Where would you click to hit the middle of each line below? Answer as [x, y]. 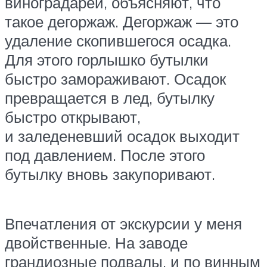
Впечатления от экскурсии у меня [123, 224]
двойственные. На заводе [96, 243]
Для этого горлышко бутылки [107, 59]
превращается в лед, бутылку [110, 97]
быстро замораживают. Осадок [115, 78]
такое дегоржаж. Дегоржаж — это [122, 21]
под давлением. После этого [105, 155]
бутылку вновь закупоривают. [110, 174]
